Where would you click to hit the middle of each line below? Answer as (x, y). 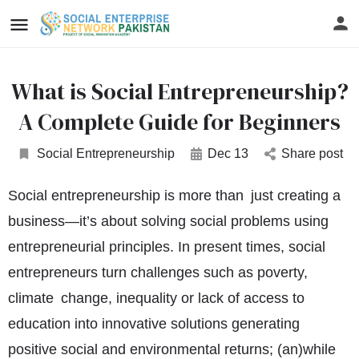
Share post (312, 153)
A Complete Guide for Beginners (179, 122)
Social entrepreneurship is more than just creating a (174, 196)
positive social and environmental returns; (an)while (172, 349)
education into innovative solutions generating (154, 324)
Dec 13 (228, 153)
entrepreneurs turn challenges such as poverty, (158, 272)
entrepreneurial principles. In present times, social (167, 247)
